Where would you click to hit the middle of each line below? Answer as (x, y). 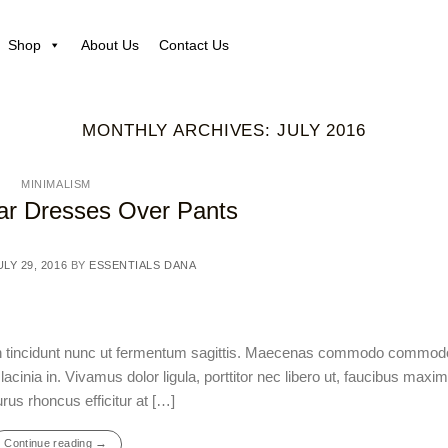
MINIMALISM (56, 183)
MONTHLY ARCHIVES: (179, 130)
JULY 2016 (321, 130)
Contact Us (194, 45)
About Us (110, 45)
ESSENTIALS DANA (143, 265)
